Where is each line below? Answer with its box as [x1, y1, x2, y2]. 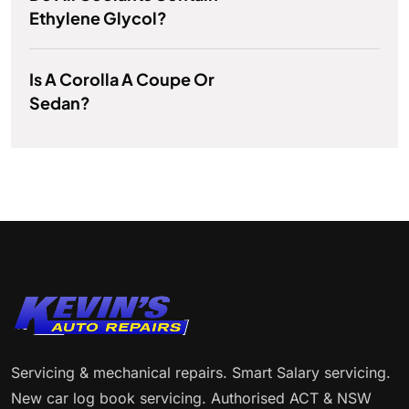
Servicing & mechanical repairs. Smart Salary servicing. [11, 363, 391, 383]
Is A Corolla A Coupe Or [29, 68, 215, 90]
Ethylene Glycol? [29, 7, 167, 29]
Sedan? [29, 92, 90, 114]
